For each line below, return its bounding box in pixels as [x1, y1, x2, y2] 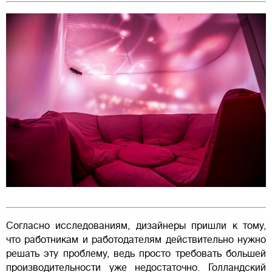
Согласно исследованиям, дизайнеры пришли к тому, [6, 220, 266, 231]
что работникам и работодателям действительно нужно [6, 234, 266, 245]
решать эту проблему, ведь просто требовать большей [6, 248, 266, 259]
